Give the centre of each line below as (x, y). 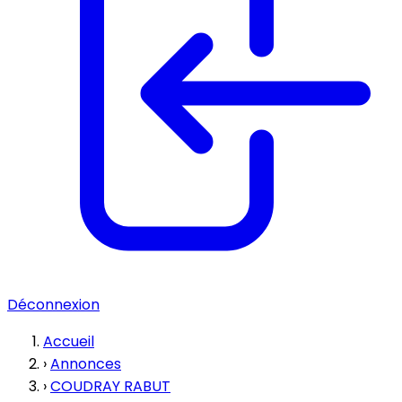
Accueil (69, 341)
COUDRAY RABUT (110, 386)
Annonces (86, 364)
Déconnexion (53, 305)
